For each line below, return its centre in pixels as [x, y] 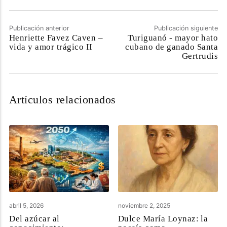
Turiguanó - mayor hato [173, 38]
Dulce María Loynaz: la [163, 218]
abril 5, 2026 [27, 205]
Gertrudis [200, 56]
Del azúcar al [34, 218]
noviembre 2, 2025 [144, 205]
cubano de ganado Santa [172, 47]
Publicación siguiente [186, 28]
